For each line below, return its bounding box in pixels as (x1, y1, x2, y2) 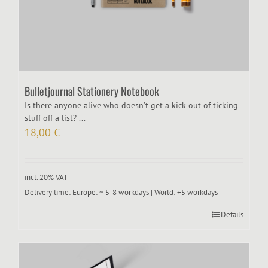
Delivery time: (25, 187, 72, 197)
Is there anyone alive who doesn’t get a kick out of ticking (25, 100, 238, 111)
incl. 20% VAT (25, 172, 68, 182)
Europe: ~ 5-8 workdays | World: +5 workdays (72, 187, 218, 197)
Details (221, 209, 243, 220)
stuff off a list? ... (25, 112, 86, 124)
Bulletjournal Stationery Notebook (25, 83, 159, 99)
